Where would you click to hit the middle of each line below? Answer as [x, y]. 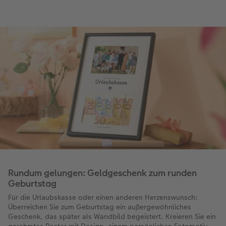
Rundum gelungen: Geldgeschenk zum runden [102, 173]
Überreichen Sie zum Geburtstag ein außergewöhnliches [100, 207]
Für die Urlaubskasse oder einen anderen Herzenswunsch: [103, 197]
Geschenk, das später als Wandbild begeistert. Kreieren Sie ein [112, 217]
